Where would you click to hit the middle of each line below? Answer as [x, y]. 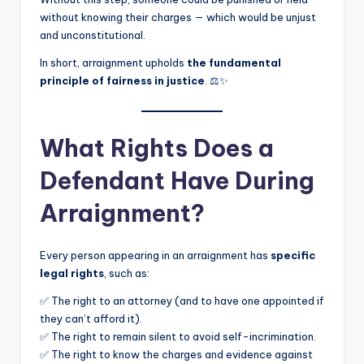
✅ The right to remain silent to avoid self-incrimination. [178, 337]
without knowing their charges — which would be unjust [178, 17]
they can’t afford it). [91, 319]
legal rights [72, 273]
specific [293, 256]
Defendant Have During [177, 181]
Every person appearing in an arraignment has [155, 256]
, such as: [127, 273]
